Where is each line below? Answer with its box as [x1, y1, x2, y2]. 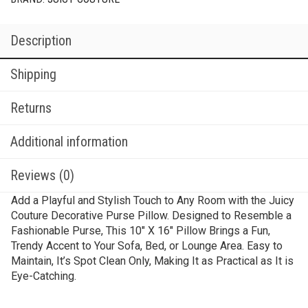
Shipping [10, 66, 56, 82]
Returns [10, 100, 52, 116]
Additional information [10, 133, 128, 150]
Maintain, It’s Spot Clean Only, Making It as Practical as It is [11, 254, 294, 267]
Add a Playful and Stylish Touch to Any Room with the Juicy [11, 194, 294, 207]
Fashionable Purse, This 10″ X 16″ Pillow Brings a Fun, [11, 224, 270, 237]
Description [10, 32, 71, 49]
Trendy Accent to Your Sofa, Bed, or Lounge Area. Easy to [11, 239, 283, 252]
